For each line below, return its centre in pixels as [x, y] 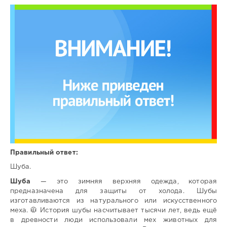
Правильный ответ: [44, 153]
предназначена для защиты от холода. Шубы [113, 191]
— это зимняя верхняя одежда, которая [124, 181]
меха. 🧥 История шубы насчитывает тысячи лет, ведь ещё [113, 210]
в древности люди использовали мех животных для [113, 220]
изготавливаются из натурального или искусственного [113, 201]
